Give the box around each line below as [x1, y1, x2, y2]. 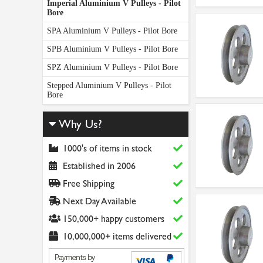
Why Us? [56, 117, 102, 131]
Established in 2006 [60, 160, 136, 171]
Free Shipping [60, 178, 114, 189]
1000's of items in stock [60, 143, 152, 154]
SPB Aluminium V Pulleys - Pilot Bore [47, 45, 178, 53]
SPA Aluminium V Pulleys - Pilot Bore [47, 26, 177, 35]
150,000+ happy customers [60, 213, 164, 224]
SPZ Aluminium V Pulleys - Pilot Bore [47, 63, 178, 72]
